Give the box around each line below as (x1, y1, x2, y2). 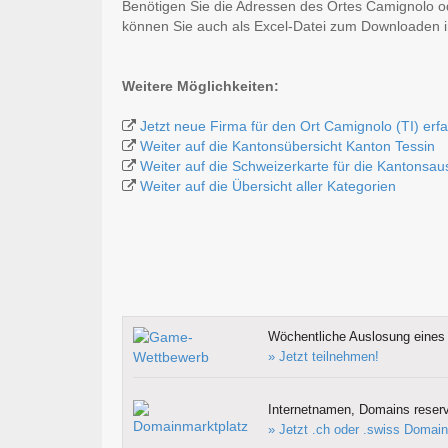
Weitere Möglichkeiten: (122, 78, 279, 95)
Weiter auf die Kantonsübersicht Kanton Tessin (140, 138, 435, 155)
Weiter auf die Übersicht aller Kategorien (140, 178, 396, 195)
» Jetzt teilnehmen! (267, 349, 379, 365)
